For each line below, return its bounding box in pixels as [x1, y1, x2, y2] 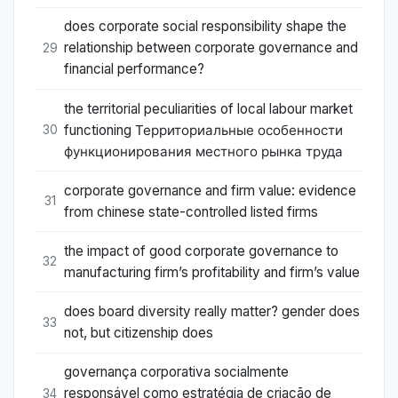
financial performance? [64, 60, 204, 78]
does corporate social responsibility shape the [64, 18, 346, 36]
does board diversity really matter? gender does [64, 303, 360, 321]
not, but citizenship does [64, 324, 213, 342]
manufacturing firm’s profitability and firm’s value [64, 263, 360, 281]
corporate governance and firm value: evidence [64, 181, 356, 199]
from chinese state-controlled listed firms [64, 203, 318, 220]
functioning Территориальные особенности [64, 121, 343, 139]
